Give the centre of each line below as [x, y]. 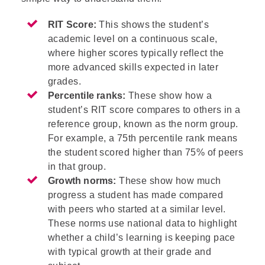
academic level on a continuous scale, [133, 38]
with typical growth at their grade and [130, 251]
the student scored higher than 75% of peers [146, 152]
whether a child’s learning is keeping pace [142, 237]
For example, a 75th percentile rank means [143, 138]
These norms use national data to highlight [143, 223]
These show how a [169, 95]
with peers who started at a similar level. [137, 209]
